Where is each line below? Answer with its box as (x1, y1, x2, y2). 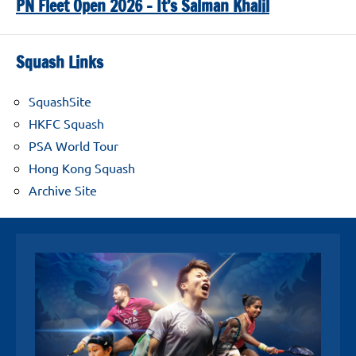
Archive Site (29, 181, 97, 198)
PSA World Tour (29, 137, 118, 153)
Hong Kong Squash (29, 159, 135, 176)
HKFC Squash (29, 114, 104, 131)
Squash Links (16, 50, 103, 74)
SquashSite (29, 92, 91, 109)
